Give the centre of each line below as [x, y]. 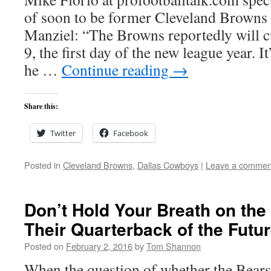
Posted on [44, 246]
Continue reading [117, 70]
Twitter [63, 133]
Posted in [42, 165]
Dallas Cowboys [168, 165]
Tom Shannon [174, 246]
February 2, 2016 [99, 246]
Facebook [131, 133]
